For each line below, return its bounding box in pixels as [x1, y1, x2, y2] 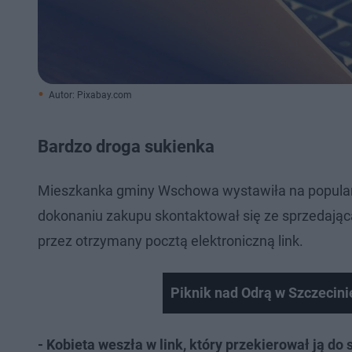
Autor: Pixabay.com [49, 90, 132, 101]
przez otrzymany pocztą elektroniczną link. [38, 233, 303, 249]
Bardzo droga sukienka [38, 137, 214, 156]
